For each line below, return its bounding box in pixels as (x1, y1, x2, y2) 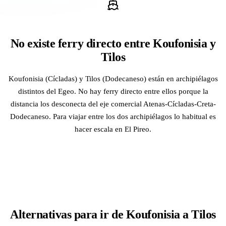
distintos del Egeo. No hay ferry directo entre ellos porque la (18, 86, 208, 95)
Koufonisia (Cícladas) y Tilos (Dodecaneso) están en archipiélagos (8, 74, 218, 83)
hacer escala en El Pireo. (75, 124, 151, 133)
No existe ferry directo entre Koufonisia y (10, 36, 216, 50)
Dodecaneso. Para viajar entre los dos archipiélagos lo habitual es (10, 111, 216, 121)
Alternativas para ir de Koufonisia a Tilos (10, 207, 216, 221)
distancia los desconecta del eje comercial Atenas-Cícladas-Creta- (10, 99, 216, 108)
